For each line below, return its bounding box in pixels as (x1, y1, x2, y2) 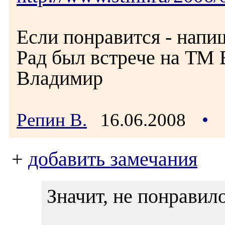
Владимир (17, 67, 103, 89)
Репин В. (17, 109, 87, 130)
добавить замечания (28, 148, 197, 170)
